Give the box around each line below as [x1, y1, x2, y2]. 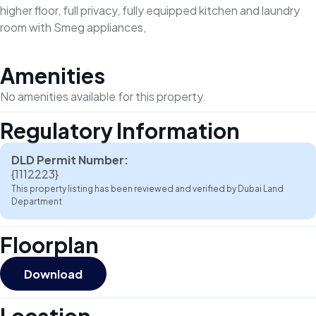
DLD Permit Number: [11, 152, 128, 167]
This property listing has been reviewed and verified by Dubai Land [11, 183, 284, 194]
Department [11, 196, 62, 207]
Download [24, 266, 83, 281]
